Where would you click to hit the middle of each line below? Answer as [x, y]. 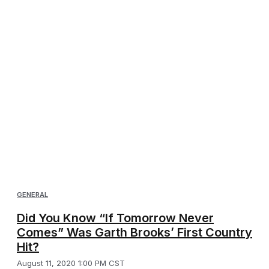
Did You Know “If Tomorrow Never [115, 218]
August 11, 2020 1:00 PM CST [71, 263]
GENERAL [32, 194]
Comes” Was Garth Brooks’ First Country [134, 232]
